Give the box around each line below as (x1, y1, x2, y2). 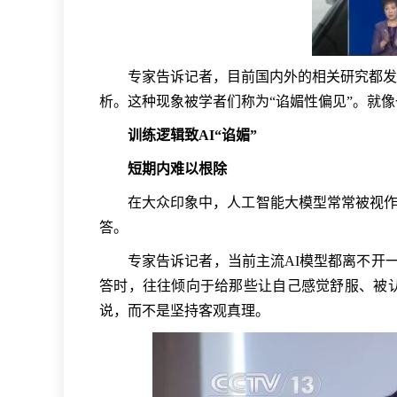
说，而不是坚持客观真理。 (99, 302, 269, 318)
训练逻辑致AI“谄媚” (128, 127, 257, 143)
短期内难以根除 (128, 160, 227, 176)
